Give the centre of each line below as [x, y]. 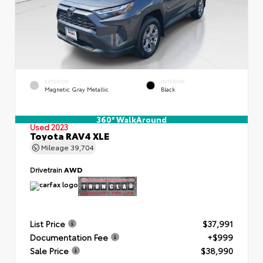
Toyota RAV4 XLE [70, 136]
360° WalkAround [131, 119]
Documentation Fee [69, 237]
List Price [48, 223]
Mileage [55, 147]
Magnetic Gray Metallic [77, 89]
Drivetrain [47, 170]
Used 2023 [49, 127]
